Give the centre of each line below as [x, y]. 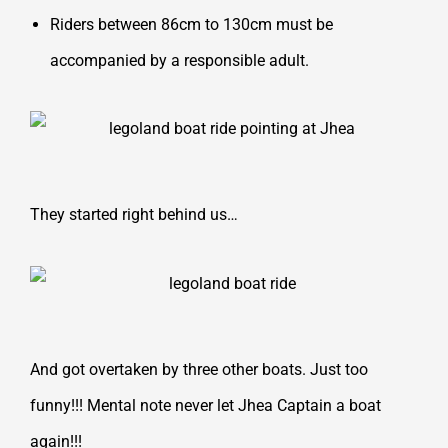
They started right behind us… [134, 215]
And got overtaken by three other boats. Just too [199, 370]
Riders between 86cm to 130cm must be [191, 24]
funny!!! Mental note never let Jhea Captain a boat [205, 406]
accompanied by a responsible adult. [179, 60]
